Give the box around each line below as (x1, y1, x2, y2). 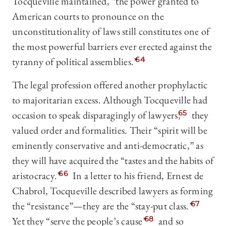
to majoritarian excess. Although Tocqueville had (12, 93, 207, 107)
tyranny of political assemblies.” (12, 55, 138, 69)
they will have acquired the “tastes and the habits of (12, 154, 214, 167)
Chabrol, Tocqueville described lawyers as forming (12, 184, 213, 198)
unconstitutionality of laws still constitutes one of (12, 25, 209, 38)
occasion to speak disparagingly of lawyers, (12, 108, 181, 122)
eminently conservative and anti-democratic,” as (12, 139, 203, 152)
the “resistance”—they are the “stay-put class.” (12, 199, 193, 213)
